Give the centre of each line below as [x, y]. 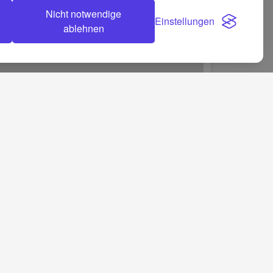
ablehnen [83, 28]
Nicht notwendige [84, 14]
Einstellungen [185, 21]
